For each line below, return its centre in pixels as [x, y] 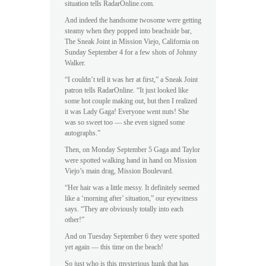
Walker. [75, 63]
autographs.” [83, 133]
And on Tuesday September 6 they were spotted [132, 237]
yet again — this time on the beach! [114, 247]
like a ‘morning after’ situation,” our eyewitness [131, 199]
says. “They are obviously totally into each [124, 209]
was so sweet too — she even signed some [125, 123]
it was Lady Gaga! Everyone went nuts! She [127, 112]
